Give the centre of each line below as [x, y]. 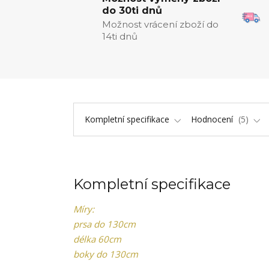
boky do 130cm [106, 254]
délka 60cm [97, 239]
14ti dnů [120, 36]
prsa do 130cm [104, 224]
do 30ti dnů [132, 11]
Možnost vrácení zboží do [160, 24]
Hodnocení [213, 119]
